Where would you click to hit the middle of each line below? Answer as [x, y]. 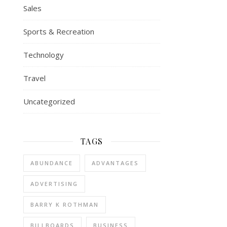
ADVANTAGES [115, 163]
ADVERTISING [54, 184]
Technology [44, 55]
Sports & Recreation [59, 31]
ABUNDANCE [52, 163]
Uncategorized [49, 101]
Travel [34, 78]
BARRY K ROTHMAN [65, 204]
